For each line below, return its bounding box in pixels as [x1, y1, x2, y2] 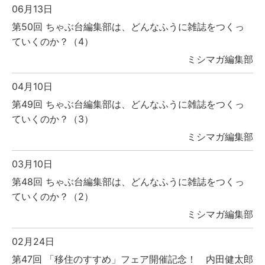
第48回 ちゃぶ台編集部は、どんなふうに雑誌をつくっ [12, 176, 244, 188]
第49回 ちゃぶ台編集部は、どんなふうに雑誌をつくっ [12, 98, 244, 111]
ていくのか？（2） [12, 190, 93, 203]
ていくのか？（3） [12, 113, 93, 125]
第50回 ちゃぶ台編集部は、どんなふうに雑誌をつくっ [12, 21, 244, 33]
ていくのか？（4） [12, 35, 93, 48]
